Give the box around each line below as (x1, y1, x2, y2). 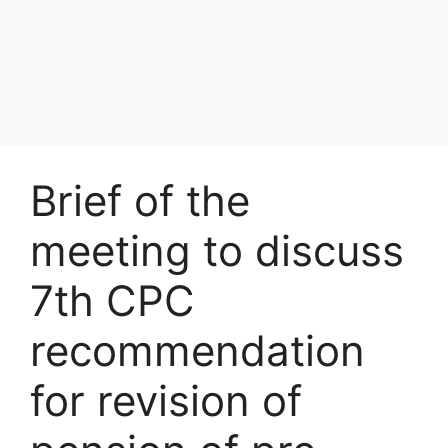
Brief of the (30, 174, 250, 226)
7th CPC (30, 274, 195, 326)
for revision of (30, 374, 302, 426)
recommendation (30, 324, 365, 376)
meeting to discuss (30, 224, 404, 276)
